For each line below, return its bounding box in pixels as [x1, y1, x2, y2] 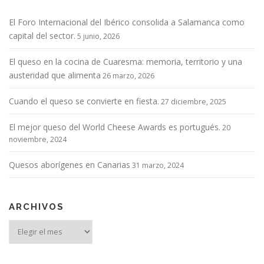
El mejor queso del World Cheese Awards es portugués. [9, 121, 220, 133]
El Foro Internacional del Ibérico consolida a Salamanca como [9, 16, 245, 28]
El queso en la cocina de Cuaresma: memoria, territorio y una [9, 56, 242, 68]
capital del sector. [9, 30, 75, 42]
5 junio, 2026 [77, 31, 120, 42]
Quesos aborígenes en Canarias [9, 159, 130, 171]
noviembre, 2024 [9, 134, 67, 145]
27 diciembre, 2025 [161, 97, 226, 107]
